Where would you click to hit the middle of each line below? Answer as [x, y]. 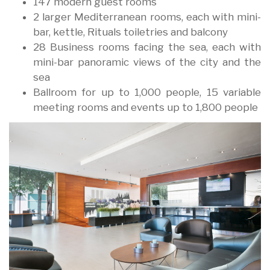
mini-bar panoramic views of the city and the [147, 62]
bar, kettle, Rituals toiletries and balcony [130, 32]
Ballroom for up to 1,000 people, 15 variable [147, 92]
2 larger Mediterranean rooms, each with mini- [147, 17]
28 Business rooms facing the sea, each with [147, 47]
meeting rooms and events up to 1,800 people [146, 107]
